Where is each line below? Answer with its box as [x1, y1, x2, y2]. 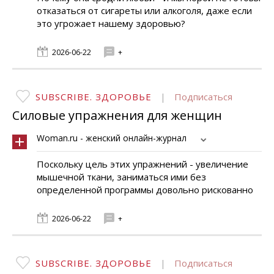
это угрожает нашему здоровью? [37, 17, 185, 29]
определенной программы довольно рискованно [37, 183, 253, 196]
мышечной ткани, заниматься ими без [37, 171, 206, 183]
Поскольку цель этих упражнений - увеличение [37, 158, 248, 170]
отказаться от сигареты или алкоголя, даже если [37, 4, 252, 17]
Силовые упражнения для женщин [12, 107, 222, 124]
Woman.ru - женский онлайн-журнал [37, 132, 187, 144]
